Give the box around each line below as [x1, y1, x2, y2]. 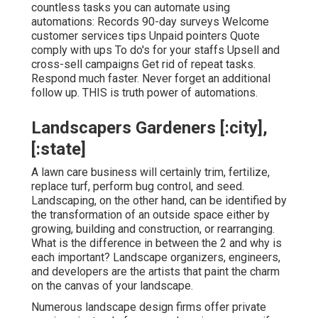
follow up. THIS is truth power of [31, 86, 194, 100]
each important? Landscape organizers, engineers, [31, 251, 280, 265]
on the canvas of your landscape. [31, 279, 193, 293]
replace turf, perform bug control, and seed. [31, 180, 244, 194]
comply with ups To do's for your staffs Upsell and [31, 43, 280, 57]
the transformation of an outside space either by [31, 208, 270, 222]
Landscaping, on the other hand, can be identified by [31, 194, 287, 208]
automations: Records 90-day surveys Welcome [31, 15, 269, 29]
